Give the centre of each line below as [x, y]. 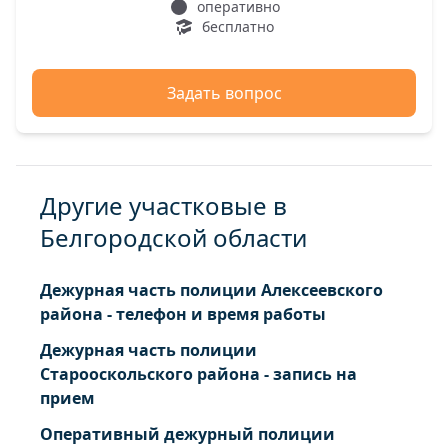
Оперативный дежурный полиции [187, 434]
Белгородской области [173, 237]
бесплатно [238, 26]
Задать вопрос [224, 93]
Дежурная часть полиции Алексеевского [211, 290]
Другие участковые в [163, 205]
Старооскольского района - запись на [198, 374]
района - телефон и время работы [183, 314]
